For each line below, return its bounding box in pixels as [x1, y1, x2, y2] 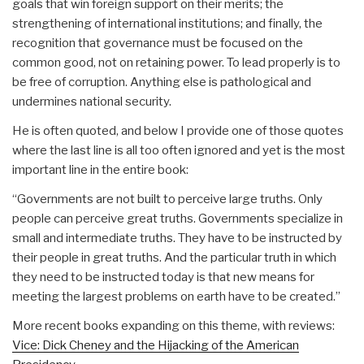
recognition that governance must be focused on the [12, 35, 303, 50]
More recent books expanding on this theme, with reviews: [12, 318, 335, 333]
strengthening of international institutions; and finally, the [12, 15, 323, 31]
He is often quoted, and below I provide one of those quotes [12, 123, 344, 138]
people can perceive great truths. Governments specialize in [12, 210, 343, 226]
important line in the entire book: [12, 162, 188, 177]
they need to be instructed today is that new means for [12, 269, 314, 284]
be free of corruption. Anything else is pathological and [12, 74, 311, 89]
